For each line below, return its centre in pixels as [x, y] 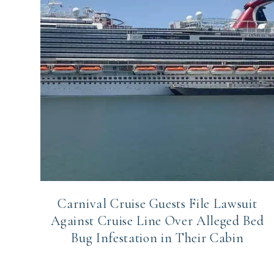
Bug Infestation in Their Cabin [157, 238]
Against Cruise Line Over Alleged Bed [157, 221]
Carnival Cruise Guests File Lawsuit [157, 204]
